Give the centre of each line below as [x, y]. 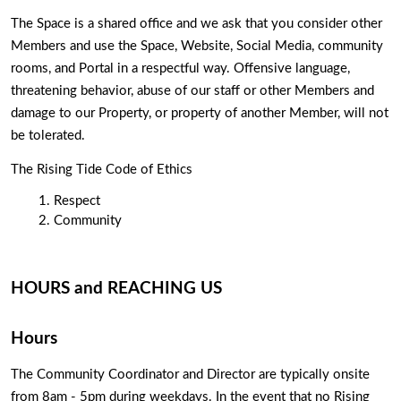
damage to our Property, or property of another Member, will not [200, 113]
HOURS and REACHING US [116, 289]
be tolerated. [50, 135]
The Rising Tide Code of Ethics [102, 169]
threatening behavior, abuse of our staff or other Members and [192, 90]
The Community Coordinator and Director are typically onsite [190, 374]
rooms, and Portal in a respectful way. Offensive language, [180, 68]
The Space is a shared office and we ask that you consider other [196, 23]
